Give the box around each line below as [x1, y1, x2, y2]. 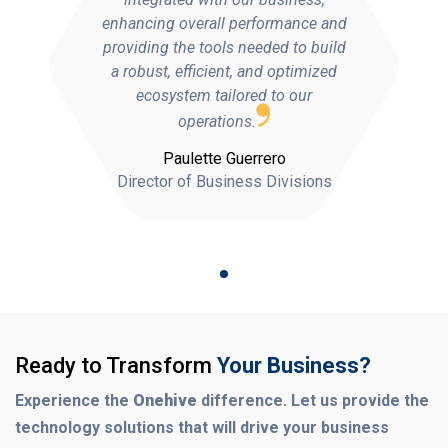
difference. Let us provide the [197, 391, 429, 411]
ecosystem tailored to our [136, 86, 312, 106]
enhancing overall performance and [101, 14, 347, 34]
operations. [178, 112, 256, 132]
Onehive [133, 391, 197, 411]
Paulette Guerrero [162, 149, 286, 169]
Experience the [15, 391, 133, 411]
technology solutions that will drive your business [15, 418, 389, 438]
